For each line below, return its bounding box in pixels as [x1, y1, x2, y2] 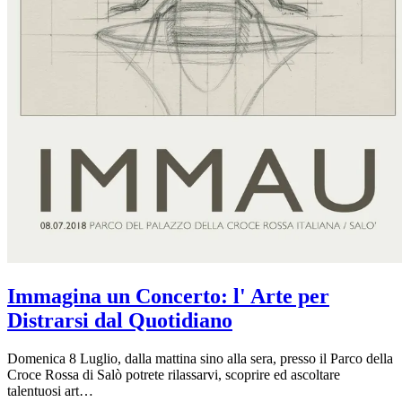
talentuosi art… [7, 383, 93, 399]
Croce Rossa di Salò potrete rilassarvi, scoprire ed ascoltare [7, 367, 340, 383]
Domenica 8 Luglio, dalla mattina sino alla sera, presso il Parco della [7, 351, 393, 367]
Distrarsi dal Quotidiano [7, 309, 232, 333]
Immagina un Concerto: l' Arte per [7, 284, 329, 309]
